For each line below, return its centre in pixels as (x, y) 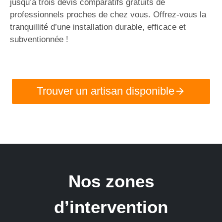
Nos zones (111, 181)
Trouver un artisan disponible (106, 91)
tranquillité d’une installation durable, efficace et (98, 27)
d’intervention (111, 207)
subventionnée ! (39, 39)
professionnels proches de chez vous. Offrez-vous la (108, 14)
